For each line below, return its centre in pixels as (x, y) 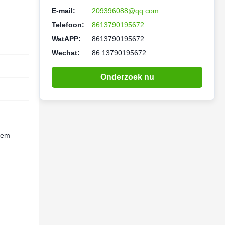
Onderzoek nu (127, 77)
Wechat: (66, 53)
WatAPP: (66, 39)
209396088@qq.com (125, 11)
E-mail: (64, 11)
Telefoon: (68, 25)
